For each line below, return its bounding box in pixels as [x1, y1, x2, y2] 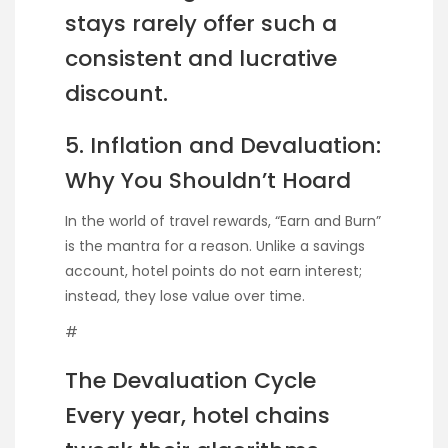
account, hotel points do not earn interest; [65, 261, 362, 282]
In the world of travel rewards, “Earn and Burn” [65, 211, 381, 232]
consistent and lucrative [65, 42, 337, 74]
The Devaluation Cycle [65, 365, 316, 397]
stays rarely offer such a [65, 7, 337, 39]
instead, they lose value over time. [65, 286, 305, 307]
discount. [65, 77, 168, 109]
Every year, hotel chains [65, 400, 330, 432]
